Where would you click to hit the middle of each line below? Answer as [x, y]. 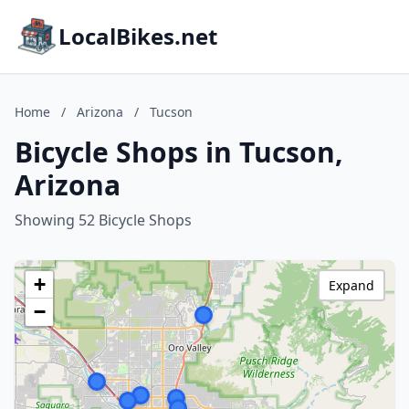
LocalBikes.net [138, 36]
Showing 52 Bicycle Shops [103, 220]
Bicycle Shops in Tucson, [179, 152]
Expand [351, 285]
